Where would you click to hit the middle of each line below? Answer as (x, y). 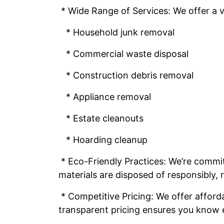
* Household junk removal (116, 32)
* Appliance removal (105, 97)
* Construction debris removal (126, 75)
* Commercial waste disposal (123, 54)
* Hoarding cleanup (103, 140)
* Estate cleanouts (101, 118)
